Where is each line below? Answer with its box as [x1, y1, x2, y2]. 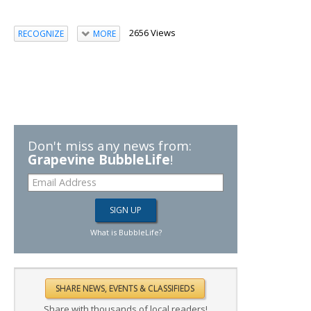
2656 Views [128, 26, 176, 39]
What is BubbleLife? [90, 227, 162, 238]
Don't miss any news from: [28, 137, 192, 155]
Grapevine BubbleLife [28, 151, 170, 169]
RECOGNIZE [18, 27, 64, 40]
